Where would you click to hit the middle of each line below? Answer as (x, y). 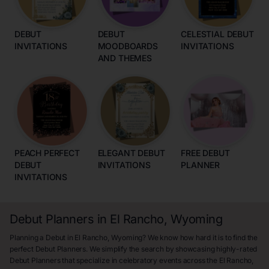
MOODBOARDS (128, 46)
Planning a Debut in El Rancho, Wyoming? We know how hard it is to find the (134, 238)
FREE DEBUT (205, 153)
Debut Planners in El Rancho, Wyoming (116, 219)
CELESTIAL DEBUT (217, 34)
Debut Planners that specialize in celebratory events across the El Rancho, (131, 261)
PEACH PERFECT (47, 153)
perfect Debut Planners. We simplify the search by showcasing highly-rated (134, 249)
